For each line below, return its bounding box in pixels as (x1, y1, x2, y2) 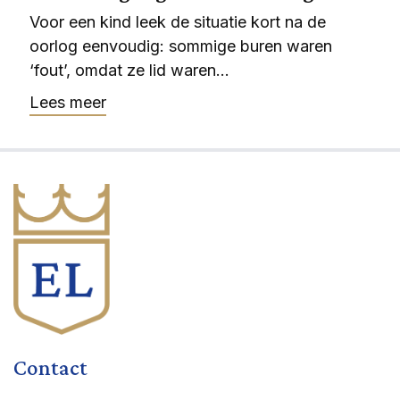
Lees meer (29, 93, 106, 112)
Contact (13, 355, 87, 380)
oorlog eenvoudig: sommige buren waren (29, 37, 332, 55)
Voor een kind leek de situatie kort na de (29, 12, 326, 31)
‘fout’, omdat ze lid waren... (29, 61, 229, 79)
